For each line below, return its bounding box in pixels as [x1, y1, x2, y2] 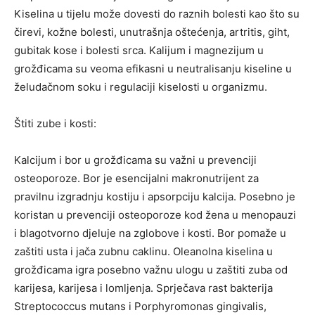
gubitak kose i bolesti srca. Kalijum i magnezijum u [14, 44, 264, 58]
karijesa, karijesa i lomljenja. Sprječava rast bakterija [14, 281, 273, 295]
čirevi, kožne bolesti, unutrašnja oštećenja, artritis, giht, [14, 25, 290, 39]
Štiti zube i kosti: [14, 117, 96, 131]
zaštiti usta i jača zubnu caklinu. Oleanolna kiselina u [14, 245, 273, 259]
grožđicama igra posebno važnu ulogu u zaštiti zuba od [14, 263, 288, 277]
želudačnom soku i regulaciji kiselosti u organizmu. [14, 80, 267, 94]
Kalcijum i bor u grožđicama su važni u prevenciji [14, 153, 257, 167]
